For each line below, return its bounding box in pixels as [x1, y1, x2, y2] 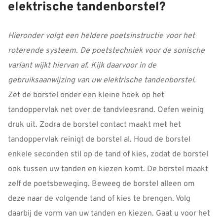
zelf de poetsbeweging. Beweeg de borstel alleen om [8, 179, 195, 189]
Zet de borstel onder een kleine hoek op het [8, 90, 164, 100]
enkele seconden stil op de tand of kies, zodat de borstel [8, 149, 208, 159]
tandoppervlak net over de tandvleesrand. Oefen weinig [8, 105, 204, 115]
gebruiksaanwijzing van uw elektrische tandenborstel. [8, 75, 196, 85]
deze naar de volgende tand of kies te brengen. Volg [8, 193, 190, 204]
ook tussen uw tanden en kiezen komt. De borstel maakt [8, 164, 208, 174]
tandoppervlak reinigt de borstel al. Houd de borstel [8, 134, 190, 145]
